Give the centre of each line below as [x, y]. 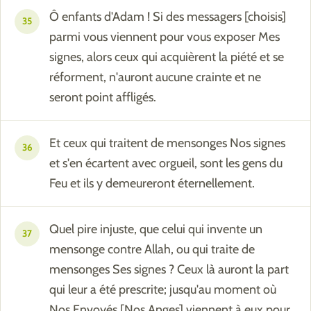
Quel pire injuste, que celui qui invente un [156, 229]
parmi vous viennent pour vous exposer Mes [165, 37]
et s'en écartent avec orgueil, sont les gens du [166, 163]
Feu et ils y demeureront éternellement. [152, 184]
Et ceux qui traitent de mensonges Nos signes [167, 143]
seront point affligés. [103, 98]
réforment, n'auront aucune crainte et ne [155, 77]
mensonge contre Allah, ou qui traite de [152, 250]
